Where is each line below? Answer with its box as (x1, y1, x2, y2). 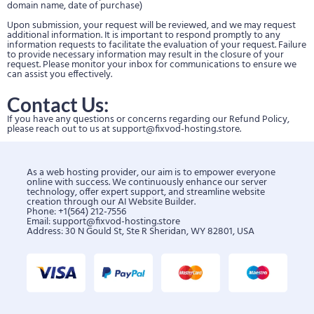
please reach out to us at (7, 121, 112, 137)
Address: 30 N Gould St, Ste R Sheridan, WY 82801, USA (27, 224, 254, 240)
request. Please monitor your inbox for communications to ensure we (7, 57, 296, 73)
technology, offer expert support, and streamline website (27, 184, 265, 200)
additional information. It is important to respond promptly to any (7, 27, 280, 43)
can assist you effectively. (7, 67, 112, 83)
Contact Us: (7, 93, 109, 116)
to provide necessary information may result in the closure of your (7, 47, 284, 63)
